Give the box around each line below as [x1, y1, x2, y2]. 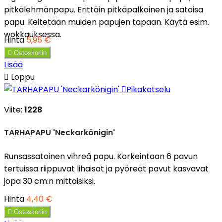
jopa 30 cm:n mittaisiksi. [4, 175, 95, 187]
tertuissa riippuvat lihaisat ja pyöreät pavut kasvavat [4, 163, 209, 175]
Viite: [4, 104, 24, 115]
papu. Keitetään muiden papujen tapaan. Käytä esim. [4, 16, 209, 28]
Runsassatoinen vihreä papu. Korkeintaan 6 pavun [4, 151, 198, 163]
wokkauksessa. [4, 28, 61, 40]
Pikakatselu [126, 83, 170, 95]
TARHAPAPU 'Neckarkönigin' [4, 127, 115, 139]
